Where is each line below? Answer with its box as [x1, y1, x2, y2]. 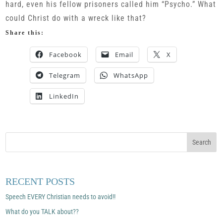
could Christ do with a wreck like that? [5, 13, 147, 23]
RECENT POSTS [5, 175, 75, 187]
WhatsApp [113, 71, 149, 80]
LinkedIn [49, 92, 79, 101]
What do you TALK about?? [5, 207, 79, 216]
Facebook [49, 50, 82, 59]
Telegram [49, 71, 81, 80]
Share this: [5, 29, 45, 36]
